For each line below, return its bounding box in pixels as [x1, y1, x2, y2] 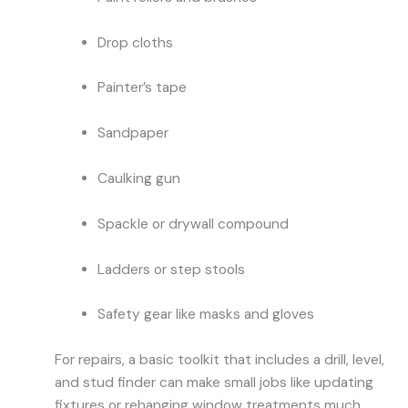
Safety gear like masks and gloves [97, 305, 314, 324]
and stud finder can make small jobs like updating [55, 373, 373, 393]
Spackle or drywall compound [97, 214, 289, 233]
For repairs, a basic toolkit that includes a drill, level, [55, 351, 384, 370]
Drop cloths [97, 33, 173, 52]
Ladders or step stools [97, 260, 245, 279]
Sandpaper [97, 124, 168, 143]
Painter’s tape [97, 78, 187, 97]
